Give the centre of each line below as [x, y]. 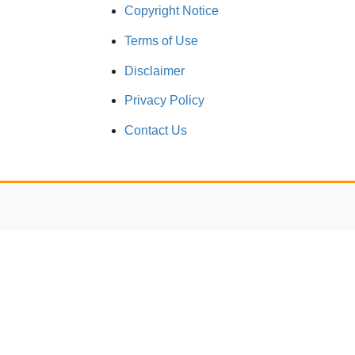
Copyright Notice [172, 11]
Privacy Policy [164, 101]
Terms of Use [161, 40]
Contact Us [156, 131]
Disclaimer [155, 71]
